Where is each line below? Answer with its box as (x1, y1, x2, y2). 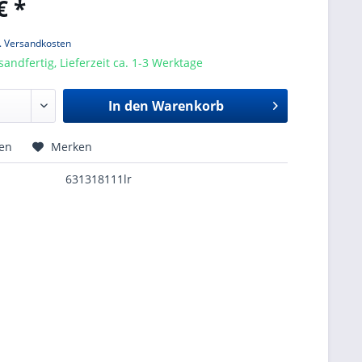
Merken (51, 139, 93, 154)
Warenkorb (151, 97, 224, 115)
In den (107, 97, 149, 115)
